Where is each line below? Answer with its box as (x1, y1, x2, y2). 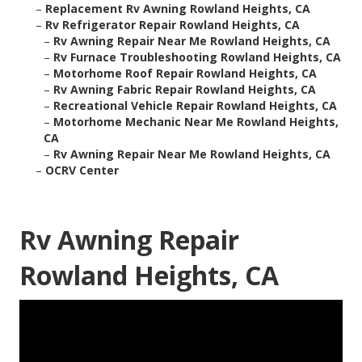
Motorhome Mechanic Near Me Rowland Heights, (53, 114, 339, 130)
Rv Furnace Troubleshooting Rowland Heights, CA (53, 49, 341, 65)
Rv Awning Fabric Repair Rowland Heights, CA (53, 82, 316, 98)
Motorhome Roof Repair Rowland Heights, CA (53, 65, 317, 82)
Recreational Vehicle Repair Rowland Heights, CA (53, 98, 337, 114)
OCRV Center (45, 162, 119, 179)
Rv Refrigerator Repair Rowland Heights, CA (45, 17, 300, 33)
